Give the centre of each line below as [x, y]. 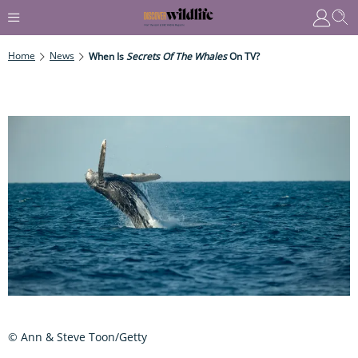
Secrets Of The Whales [177, 56]
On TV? [243, 56]
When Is [107, 56]
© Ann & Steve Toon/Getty [78, 336]
